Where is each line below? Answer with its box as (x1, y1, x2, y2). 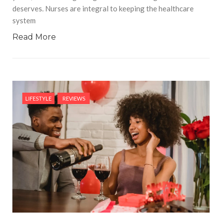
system (12, 16, 36, 25)
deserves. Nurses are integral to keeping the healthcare (12, 4, 194, 13)
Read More (12, 32, 56, 42)
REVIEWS (62, 95, 85, 102)
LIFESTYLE (25, 95, 52, 102)
